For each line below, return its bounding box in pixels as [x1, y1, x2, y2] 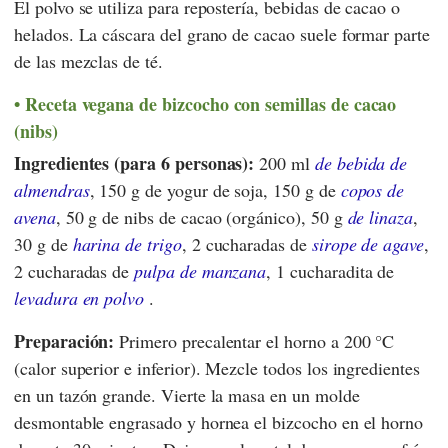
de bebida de [314, 151, 408, 176]
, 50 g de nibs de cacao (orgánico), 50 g [55, 205, 348, 230]
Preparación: [14, 328, 115, 355]
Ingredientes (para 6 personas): [14, 150, 255, 177]
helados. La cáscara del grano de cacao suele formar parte [14, 21, 430, 46]
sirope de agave [311, 232, 425, 257]
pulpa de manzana [134, 259, 267, 284]
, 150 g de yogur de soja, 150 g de [89, 178, 341, 203]
